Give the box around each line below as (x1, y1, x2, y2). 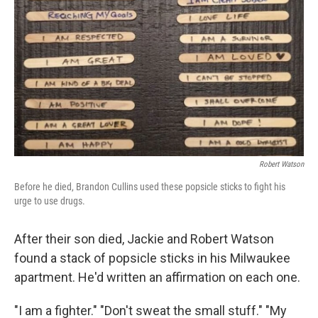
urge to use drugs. (14, 195, 85, 207)
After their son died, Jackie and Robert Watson (14, 231, 274, 246)
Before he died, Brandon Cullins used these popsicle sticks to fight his (14, 181, 285, 192)
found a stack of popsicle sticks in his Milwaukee (14, 251, 290, 265)
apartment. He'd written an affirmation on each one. (14, 270, 300, 285)
